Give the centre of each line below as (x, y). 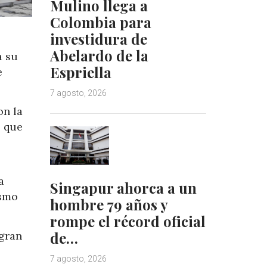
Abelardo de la (99, 55)
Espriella (80, 72)
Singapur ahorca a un (123, 188)
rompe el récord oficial (128, 221)
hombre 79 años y (108, 205)
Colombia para (100, 22)
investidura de (98, 38)
